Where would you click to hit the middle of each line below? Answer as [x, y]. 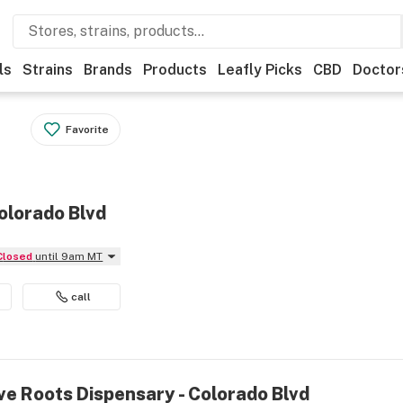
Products [175, 70]
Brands [108, 70]
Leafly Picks [260, 70]
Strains [48, 70]
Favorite [88, 130]
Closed [18, 256]
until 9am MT [69, 256]
